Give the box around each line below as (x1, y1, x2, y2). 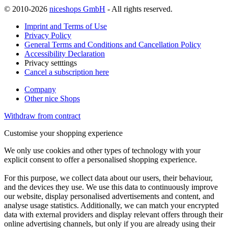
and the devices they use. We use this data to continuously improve (4, 183, 218, 192)
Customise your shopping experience (4, 129, 123, 138)
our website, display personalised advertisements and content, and (4, 192, 214, 201)
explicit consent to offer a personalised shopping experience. (4, 155, 197, 164)
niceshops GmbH (49, 5, 105, 14)
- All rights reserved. (105, 5, 173, 14)
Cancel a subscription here (24, 68, 109, 77)
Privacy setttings (24, 59, 77, 68)
